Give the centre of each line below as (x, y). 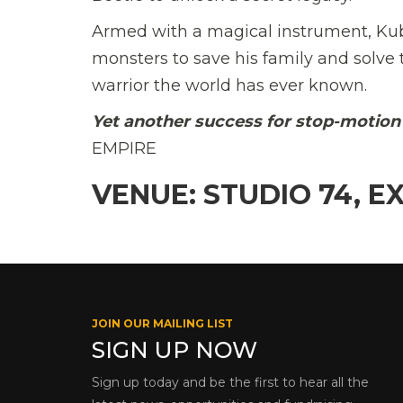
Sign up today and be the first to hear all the (230, 382)
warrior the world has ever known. (229, 85)
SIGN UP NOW (175, 349)
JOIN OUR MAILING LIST (162, 323)
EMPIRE (124, 148)
